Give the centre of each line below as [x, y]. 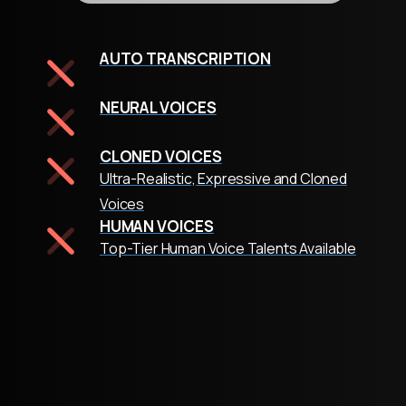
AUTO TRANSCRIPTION [185, 58]
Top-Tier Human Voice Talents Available [228, 248]
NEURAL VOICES [158, 107]
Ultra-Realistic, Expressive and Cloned [223, 178]
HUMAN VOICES [157, 226]
